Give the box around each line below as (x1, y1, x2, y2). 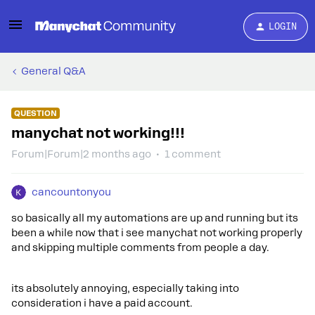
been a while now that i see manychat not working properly (11, 227, 302, 238)
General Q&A (21, 65, 86, 77)
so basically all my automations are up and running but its (11, 212, 298, 224)
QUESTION (14, 108, 57, 118)
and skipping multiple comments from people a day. (11, 242, 269, 253)
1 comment (165, 148, 221, 160)
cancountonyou (32, 186, 111, 198)
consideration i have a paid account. (11, 297, 195, 309)
